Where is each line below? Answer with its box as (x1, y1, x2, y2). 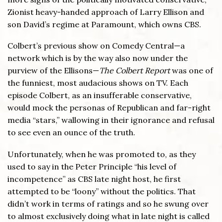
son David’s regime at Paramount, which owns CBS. (7, 19, 201, 29)
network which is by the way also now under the (7, 53, 188, 63)
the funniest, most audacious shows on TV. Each (7, 78, 188, 88)
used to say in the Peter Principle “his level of (7, 161, 176, 171)
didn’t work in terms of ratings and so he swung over (7, 198, 209, 209)
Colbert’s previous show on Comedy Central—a (7, 41, 185, 51)
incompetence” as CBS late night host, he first (7, 173, 181, 184)
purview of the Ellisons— (7, 65, 99, 76)
